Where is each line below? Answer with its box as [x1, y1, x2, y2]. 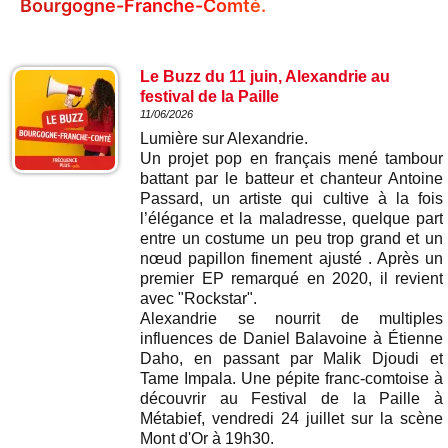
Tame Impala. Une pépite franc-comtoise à [140, 370, 443, 387]
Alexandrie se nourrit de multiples [140, 310, 443, 327]
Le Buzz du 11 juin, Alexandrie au [140, 68, 390, 85]
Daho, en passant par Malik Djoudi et [140, 350, 443, 367]
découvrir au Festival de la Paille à [140, 390, 443, 407]
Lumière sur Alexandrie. [140, 130, 308, 147]
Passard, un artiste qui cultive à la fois [140, 190, 443, 207]
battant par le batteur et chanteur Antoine [140, 170, 443, 187]
